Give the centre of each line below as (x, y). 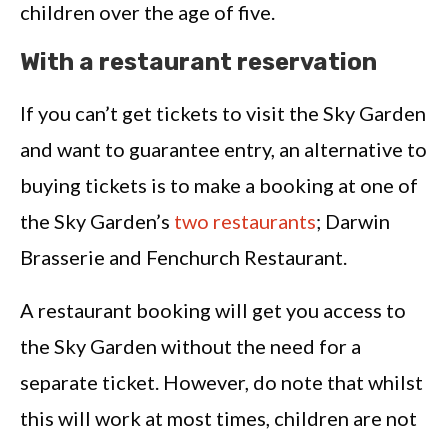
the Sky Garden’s (97, 221)
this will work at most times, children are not (218, 418)
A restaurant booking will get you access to (213, 310)
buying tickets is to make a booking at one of (219, 185)
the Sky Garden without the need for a (190, 346)
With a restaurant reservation (198, 62)
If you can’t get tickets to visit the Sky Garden (223, 113)
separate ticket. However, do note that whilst (221, 382)
